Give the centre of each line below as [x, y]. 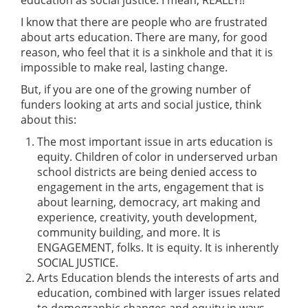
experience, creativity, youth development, [147, 217]
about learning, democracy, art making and [149, 202]
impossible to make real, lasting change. [124, 67]
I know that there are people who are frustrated [144, 22]
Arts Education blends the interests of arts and [158, 277]
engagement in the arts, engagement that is [151, 187]
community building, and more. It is [129, 232]
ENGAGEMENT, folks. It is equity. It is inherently [158, 247]
